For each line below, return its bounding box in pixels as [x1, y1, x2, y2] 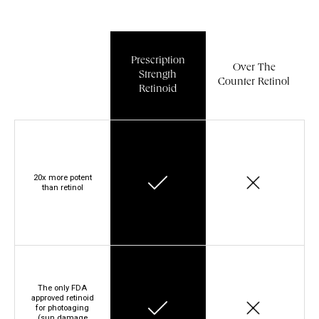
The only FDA [38, 283, 88, 293]
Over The [232, 63, 276, 75]
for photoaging [36, 303, 90, 313]
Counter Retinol [218, 77, 291, 89]
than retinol [41, 182, 83, 192]
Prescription [130, 56, 185, 68]
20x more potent [33, 172, 92, 182]
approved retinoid [31, 293, 94, 303]
